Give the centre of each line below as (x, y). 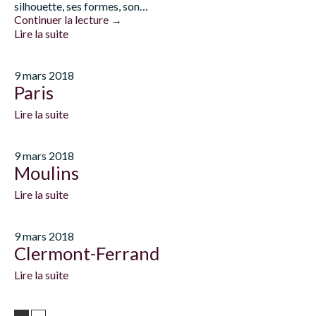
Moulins (47, 173)
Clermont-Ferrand (87, 253)
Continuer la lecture (62, 19)
